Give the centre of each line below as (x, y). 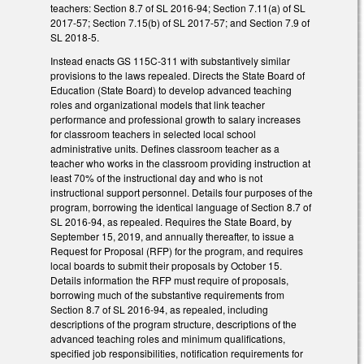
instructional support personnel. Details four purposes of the (182, 192)
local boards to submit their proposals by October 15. (166, 265)
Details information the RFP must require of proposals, (169, 279)
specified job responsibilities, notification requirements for (177, 353)
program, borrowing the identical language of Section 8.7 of (181, 206)
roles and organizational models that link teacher (158, 104)
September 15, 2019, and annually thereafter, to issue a (172, 236)
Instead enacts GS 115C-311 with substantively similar (170, 60)
